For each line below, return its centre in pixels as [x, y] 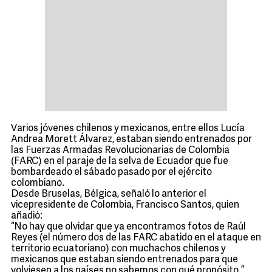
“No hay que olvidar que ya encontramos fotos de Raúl [128, 227]
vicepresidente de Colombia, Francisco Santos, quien [125, 205]
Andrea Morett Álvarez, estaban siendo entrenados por [131, 140]
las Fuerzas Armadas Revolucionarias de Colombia [120, 151]
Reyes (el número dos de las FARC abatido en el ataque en [136, 238]
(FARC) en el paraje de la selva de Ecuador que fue [120, 161]
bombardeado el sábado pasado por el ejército [111, 172]
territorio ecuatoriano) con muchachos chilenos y [118, 249]
